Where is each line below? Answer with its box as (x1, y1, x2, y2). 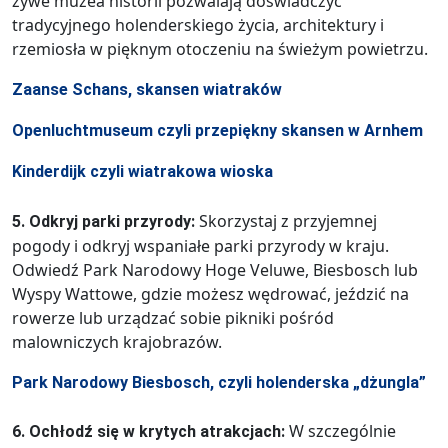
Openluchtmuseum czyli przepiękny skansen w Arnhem (12, 120, 423, 140)
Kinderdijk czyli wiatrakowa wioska (12, 161, 273, 181)
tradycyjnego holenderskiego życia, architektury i (12, 13, 384, 36)
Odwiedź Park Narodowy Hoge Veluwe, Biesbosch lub (12, 258, 418, 281)
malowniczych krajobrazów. (12, 330, 222, 353)
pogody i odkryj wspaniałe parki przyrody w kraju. (12, 234, 389, 257)
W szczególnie (285, 419, 396, 442)
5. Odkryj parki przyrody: (12, 211, 199, 231)
